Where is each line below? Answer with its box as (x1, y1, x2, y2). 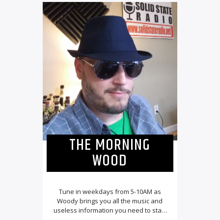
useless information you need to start (54, 206, 166, 215)
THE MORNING (69, 133, 151, 158)
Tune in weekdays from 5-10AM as (58, 187, 161, 196)
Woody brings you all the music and (57, 196, 163, 206)
